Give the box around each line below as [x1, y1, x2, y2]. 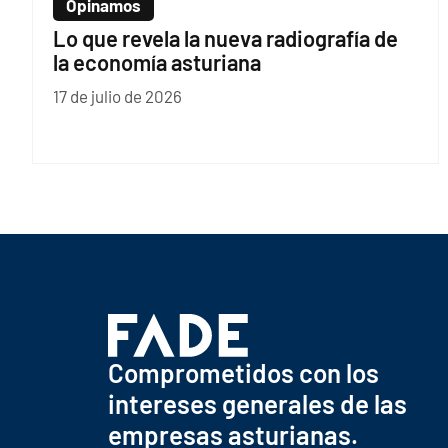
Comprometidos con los [107, 357, 379, 389]
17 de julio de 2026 [53, 86, 182, 107]
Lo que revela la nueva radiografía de [53, 25, 398, 52]
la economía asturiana [53, 49, 261, 76]
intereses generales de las [107, 388, 407, 420]
